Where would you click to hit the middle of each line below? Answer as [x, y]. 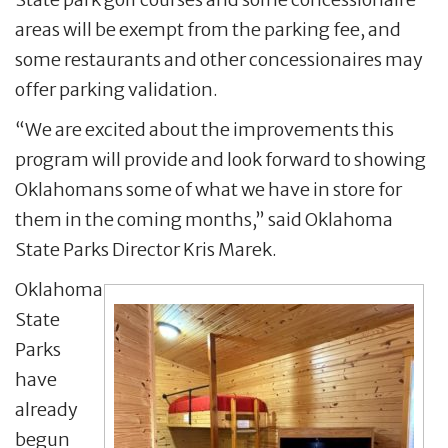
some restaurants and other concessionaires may [219, 59]
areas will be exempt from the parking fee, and [208, 29]
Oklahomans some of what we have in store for [208, 189]
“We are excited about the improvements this [204, 129]
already [46, 409]
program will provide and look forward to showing [220, 159]
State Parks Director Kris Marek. [146, 249]
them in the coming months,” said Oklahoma [204, 219]
